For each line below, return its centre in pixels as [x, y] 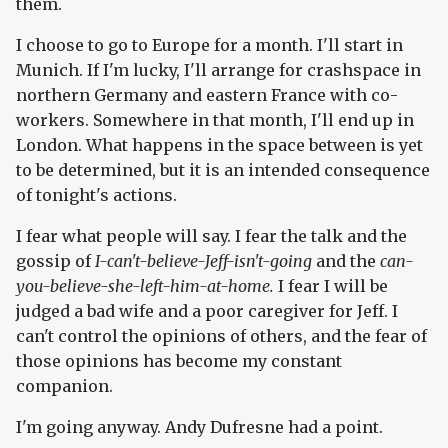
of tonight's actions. [96, 195]
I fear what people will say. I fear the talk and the [211, 236]
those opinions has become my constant [179, 361]
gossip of [55, 261]
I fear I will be [333, 286]
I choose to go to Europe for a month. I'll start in [209, 45]
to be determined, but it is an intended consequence [223, 170]
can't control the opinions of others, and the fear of [221, 336]
